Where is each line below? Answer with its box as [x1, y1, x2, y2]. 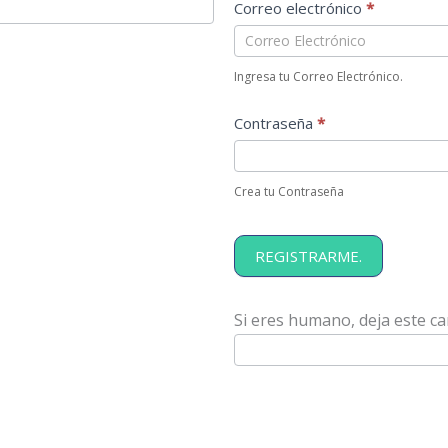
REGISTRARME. [255, 246, 362, 266]
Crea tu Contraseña [234, 183, 344, 200]
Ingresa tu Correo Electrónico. [234, 68, 403, 85]
